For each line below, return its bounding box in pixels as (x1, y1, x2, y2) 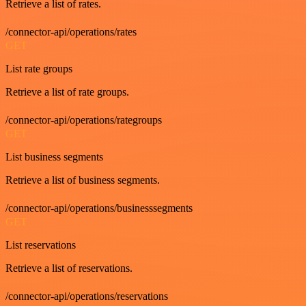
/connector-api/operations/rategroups (5, 113, 162, 126)
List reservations (5, 238, 76, 251)
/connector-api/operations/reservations (5, 290, 168, 302)
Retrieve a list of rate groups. (5, 85, 129, 98)
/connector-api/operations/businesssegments (5, 201, 193, 214)
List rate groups (5, 62, 72, 74)
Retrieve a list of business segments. (5, 173, 160, 186)
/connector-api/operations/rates (5, 25, 137, 38)
